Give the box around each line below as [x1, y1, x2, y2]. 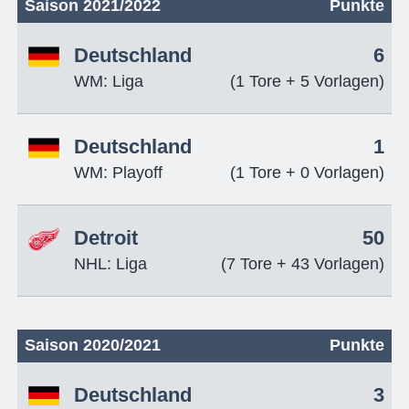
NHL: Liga [73, 255, 147, 274]
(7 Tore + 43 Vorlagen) [221, 255, 385, 274]
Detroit [73, 227, 138, 250]
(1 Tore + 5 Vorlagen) [230, 72, 385, 91]
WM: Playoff [73, 163, 163, 183]
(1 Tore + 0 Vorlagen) [230, 163, 385, 183]
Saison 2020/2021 [24, 335, 161, 354]
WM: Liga [73, 72, 143, 91]
